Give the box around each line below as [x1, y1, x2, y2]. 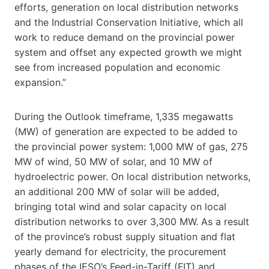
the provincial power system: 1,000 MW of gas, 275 [14, 140, 248, 153]
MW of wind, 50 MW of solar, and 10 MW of [14, 155, 213, 168]
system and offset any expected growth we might [14, 46, 242, 58]
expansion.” [14, 76, 66, 88]
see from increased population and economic [14, 61, 220, 73]
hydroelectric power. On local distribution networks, [14, 170, 250, 183]
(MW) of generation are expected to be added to [14, 125, 238, 138]
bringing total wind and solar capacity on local [14, 200, 226, 213]
